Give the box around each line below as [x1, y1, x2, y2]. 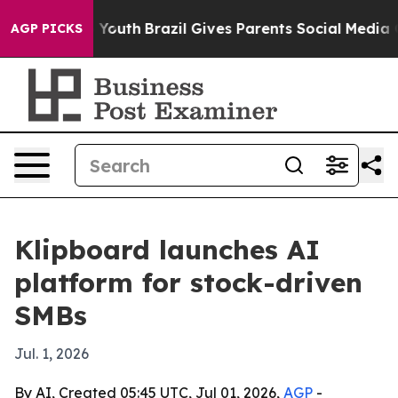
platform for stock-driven [14, 266, 362, 299]
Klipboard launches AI [14, 233, 320, 267]
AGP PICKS [11, 20, 83, 36]
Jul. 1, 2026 [14, 345, 89, 362]
